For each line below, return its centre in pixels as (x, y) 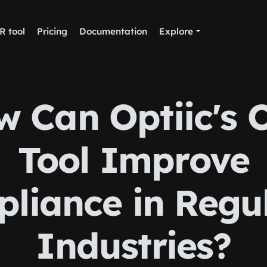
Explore (176, 31)
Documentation (113, 31)
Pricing (52, 31)
